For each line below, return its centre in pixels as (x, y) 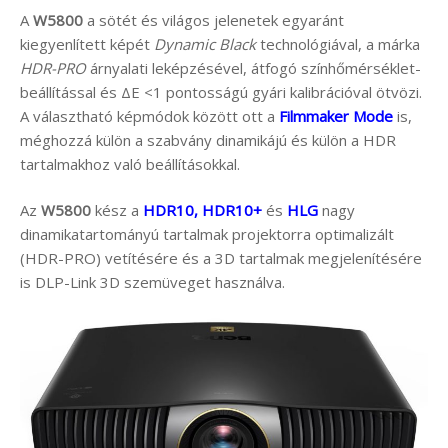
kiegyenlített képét (87, 43)
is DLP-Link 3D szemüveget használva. (152, 282)
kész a (117, 210)
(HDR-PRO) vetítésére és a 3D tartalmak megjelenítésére (221, 258)
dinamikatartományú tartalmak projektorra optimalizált (207, 234)
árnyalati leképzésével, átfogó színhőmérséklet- (253, 67)
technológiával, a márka (338, 43)
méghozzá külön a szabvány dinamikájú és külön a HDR (208, 139)
